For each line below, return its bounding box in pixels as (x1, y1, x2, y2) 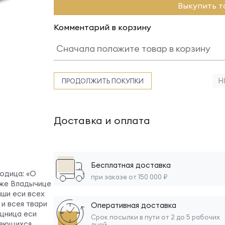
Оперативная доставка (91, 200, 176, 210)
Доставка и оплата (54, 114, 150, 127)
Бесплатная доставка (91, 160, 171, 170)
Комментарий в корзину (54, 22, 151, 32)
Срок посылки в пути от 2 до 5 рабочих (91, 213, 220, 221)
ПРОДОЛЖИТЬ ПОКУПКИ (62, 77, 144, 85)
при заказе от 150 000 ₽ (91, 172, 167, 181)
